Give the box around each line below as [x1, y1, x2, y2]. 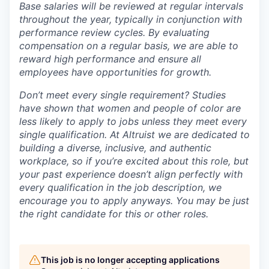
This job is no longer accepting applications [41, 255, 220, 265]
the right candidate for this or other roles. [19, 208, 208, 220]
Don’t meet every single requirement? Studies [19, 89, 226, 101]
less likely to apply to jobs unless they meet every [19, 115, 247, 127]
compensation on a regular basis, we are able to [19, 40, 238, 52]
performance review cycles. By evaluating [19, 26, 210, 38]
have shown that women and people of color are [19, 102, 241, 114]
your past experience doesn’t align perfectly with [19, 168, 243, 180]
